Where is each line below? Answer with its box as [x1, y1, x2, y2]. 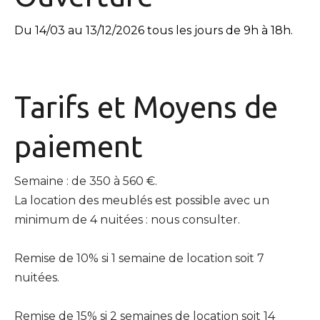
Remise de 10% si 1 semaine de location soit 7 [14, 251, 264, 265]
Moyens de [133, 89, 278, 124]
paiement [14, 129, 143, 163]
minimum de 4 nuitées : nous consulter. [14, 212, 240, 226]
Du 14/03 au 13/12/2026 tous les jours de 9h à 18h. [14, 23, 293, 37]
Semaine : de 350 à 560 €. [14, 174, 157, 188]
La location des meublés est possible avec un [14, 193, 269, 207]
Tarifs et [14, 89, 133, 124]
